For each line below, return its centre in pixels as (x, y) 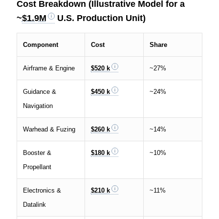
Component (40, 45)
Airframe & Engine (49, 68)
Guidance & (39, 92)
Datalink (34, 205)
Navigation (38, 106)
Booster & (37, 153)
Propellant (37, 167)
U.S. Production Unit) (100, 18)
